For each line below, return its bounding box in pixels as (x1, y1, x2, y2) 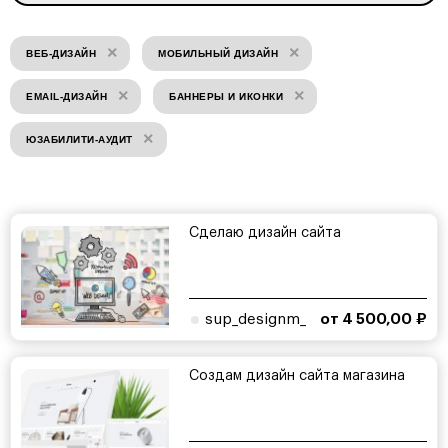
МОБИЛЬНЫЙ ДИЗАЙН (158, 48, 278, 59)
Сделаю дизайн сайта (189, 226, 342, 240)
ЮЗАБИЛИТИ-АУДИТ (26, 134, 133, 145)
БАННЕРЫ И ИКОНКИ (169, 91, 283, 102)
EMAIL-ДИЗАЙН (26, 91, 107, 102)
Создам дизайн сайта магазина (189, 369, 406, 383)
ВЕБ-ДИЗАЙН (26, 48, 96, 59)
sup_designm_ (205, 312, 307, 327)
